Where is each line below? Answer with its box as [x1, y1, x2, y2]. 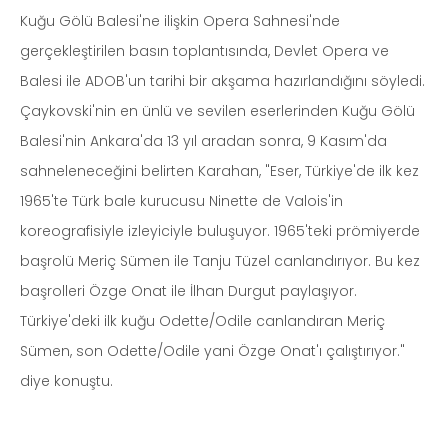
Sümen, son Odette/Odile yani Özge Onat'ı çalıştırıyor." [20, 340, 405, 361]
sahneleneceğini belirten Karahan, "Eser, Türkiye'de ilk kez [20, 160, 419, 181]
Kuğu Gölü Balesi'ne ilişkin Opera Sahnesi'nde [20, 10, 340, 31]
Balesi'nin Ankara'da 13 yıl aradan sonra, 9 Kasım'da [20, 130, 387, 151]
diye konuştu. [20, 370, 113, 391]
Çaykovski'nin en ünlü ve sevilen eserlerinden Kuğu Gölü [20, 100, 415, 121]
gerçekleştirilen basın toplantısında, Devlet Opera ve [20, 40, 389, 61]
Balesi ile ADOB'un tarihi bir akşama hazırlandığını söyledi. [20, 70, 425, 91]
